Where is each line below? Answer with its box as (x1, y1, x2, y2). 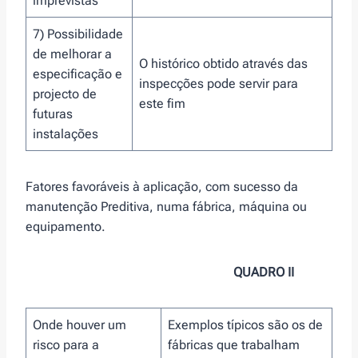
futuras (33, 105, 73, 121)
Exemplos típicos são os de (168, 316, 323, 332)
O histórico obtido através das (139, 55, 308, 71)
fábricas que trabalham (168, 336, 300, 352)
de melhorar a (33, 46, 112, 62)
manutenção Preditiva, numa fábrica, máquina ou (26, 198, 307, 214)
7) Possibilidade (33, 26, 123, 42)
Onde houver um (33, 316, 126, 332)
